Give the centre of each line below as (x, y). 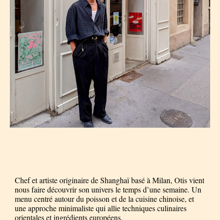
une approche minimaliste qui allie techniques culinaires (101, 208)
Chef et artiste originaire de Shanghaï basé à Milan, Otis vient (110, 180)
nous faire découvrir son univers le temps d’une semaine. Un (108, 190)
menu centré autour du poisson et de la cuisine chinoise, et (104, 199)
